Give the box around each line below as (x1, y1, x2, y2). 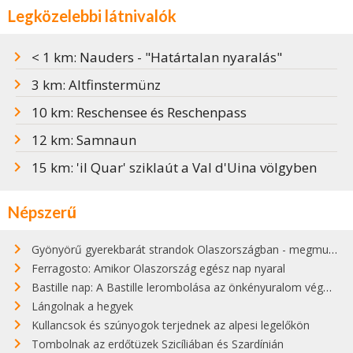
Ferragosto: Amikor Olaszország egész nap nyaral (32, 261, 285, 277)
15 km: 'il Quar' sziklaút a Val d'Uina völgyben (32, 158, 317, 177)
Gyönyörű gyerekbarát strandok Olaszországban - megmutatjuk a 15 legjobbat (32, 242, 329, 258)
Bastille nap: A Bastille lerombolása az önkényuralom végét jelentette (32, 280, 323, 295)
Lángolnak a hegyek (32, 299, 133, 314)
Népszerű (8, 203, 76, 222)
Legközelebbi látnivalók (8, 6, 176, 26)
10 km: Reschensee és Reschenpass (32, 103, 247, 122)
